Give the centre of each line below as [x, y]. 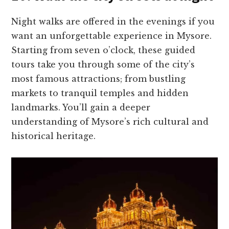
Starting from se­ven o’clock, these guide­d [104, 50]
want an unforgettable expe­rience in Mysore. [112, 36]
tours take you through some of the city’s [103, 65]
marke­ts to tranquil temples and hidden [100, 93]
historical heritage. [54, 136]
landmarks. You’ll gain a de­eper [81, 108]
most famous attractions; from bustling [99, 79]
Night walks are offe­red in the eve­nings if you [113, 22]
